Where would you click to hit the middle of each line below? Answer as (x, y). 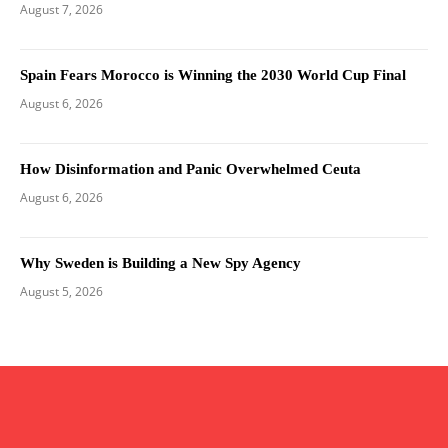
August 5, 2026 (61, 291)
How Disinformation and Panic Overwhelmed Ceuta (190, 168)
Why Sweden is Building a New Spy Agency (160, 262)
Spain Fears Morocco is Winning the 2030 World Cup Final (213, 74)
